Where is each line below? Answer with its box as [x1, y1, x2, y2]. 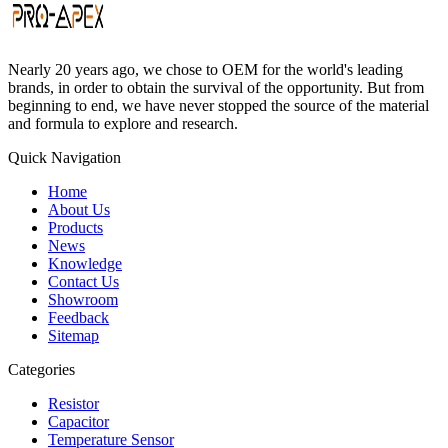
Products [48, 218, 103, 236]
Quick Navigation [8, 148, 121, 166]
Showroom [48, 290, 118, 308]
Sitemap [48, 326, 99, 344]
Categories [8, 360, 75, 378]
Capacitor [48, 412, 109, 430]
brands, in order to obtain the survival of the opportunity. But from [8, 78, 424, 96]
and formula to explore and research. [8, 114, 238, 132]
